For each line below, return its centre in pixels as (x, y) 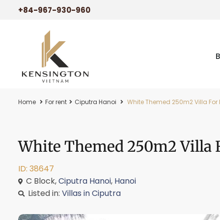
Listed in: (44, 193)
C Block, (41, 181)
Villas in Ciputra (91, 193)
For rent (56, 102)
